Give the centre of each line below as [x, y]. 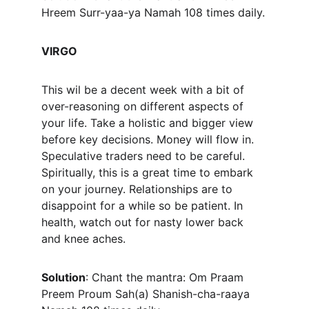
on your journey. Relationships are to [139, 189]
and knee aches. [83, 239]
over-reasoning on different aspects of [144, 106]
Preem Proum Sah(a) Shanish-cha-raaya [147, 294]
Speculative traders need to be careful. [145, 156]
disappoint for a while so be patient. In [144, 206]
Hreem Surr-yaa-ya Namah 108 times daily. [153, 12]
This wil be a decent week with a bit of [144, 90]
